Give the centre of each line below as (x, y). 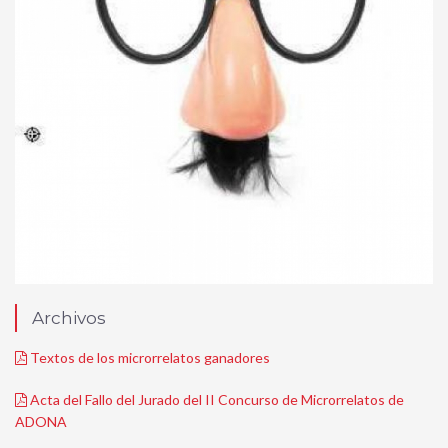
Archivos (69, 318)
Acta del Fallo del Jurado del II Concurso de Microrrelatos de (215, 400)
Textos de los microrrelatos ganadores (148, 358)
